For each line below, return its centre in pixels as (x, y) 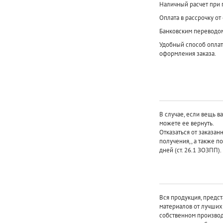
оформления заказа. (187, 53)
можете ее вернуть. (186, 123)
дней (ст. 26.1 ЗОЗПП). (190, 150)
